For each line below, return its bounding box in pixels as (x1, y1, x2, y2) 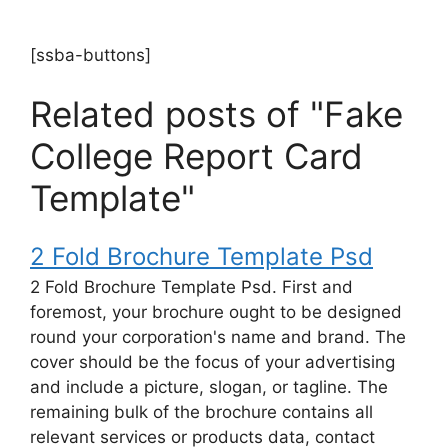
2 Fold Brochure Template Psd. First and (30, 277, 353, 298)
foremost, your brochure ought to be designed (30, 302, 402, 323)
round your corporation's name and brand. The (30, 327, 406, 348)
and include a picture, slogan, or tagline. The (30, 377, 388, 398)
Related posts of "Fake (30, 93, 403, 136)
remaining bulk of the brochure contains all (30, 402, 373, 423)
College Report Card (30, 135, 363, 178)
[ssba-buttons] (30, 44, 151, 65)
